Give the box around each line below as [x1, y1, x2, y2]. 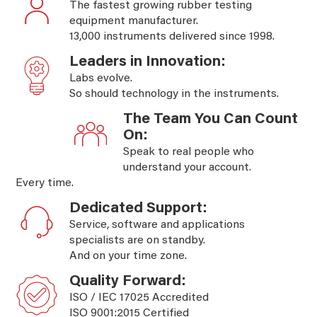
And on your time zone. [69, 250, 188, 262]
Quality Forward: [69, 274, 187, 289]
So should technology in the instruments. [69, 88, 279, 100]
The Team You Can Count [123, 112, 299, 127]
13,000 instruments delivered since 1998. [69, 30, 275, 42]
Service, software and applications [69, 219, 246, 231]
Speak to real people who [123, 146, 255, 158]
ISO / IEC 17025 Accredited [69, 292, 209, 304]
